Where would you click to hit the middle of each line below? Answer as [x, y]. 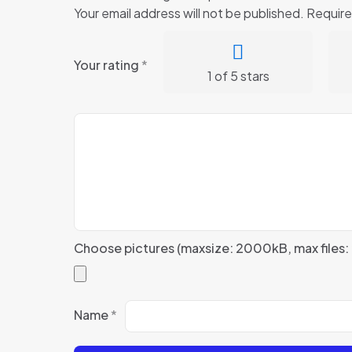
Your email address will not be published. [189, 13]
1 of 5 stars [238, 76]
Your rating [108, 64]
